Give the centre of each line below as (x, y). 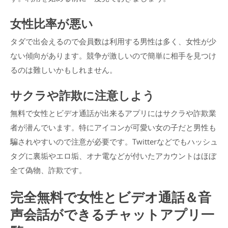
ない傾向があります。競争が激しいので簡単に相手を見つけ (113, 55)
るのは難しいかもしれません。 (64, 70)
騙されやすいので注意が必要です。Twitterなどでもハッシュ (114, 142)
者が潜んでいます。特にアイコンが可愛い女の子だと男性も (113, 128)
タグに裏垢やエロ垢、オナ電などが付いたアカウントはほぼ (113, 156)
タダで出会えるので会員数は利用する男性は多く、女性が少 (113, 41)
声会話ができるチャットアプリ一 (112, 215)
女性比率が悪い (52, 23)
